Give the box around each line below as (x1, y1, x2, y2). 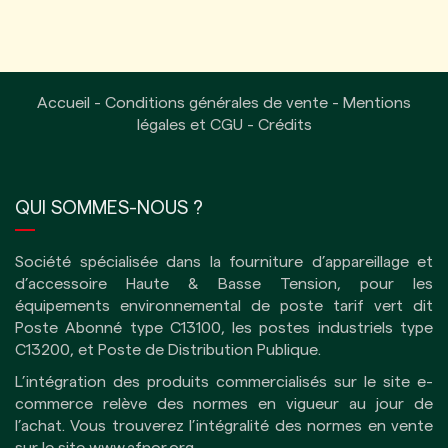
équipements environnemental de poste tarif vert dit (15, 298, 433, 315)
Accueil (37, 95, 90, 112)
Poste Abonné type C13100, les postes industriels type (15, 320, 433, 337)
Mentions (343, 95, 411, 112)
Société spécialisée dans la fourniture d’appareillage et (15, 254, 433, 271)
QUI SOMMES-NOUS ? (15, 198, 203, 219)
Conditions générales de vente (105, 95, 328, 112)
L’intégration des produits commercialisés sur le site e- (15, 374, 433, 391)
